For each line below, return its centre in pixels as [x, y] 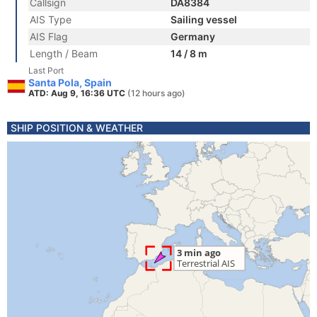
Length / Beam [64, 53]
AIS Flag [49, 36]
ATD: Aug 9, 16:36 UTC [78, 93]
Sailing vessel [204, 19]
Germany [193, 36]
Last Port [46, 70]
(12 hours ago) [156, 93]
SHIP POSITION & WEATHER [77, 128]
